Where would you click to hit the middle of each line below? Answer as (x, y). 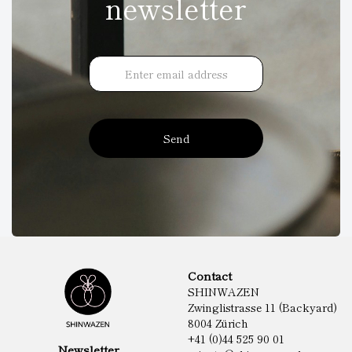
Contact (210, 275)
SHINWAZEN (224, 291)
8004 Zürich (218, 323)
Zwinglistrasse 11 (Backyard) (262, 307)
